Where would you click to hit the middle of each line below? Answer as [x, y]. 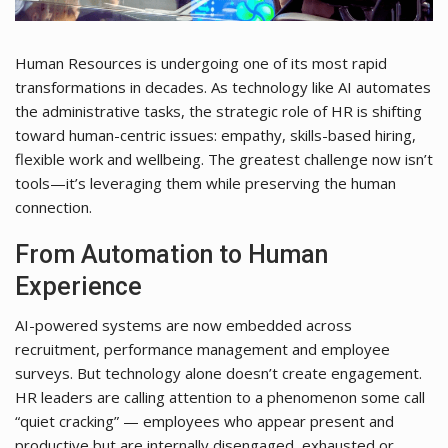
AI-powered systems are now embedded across [183, 324]
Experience [78, 286]
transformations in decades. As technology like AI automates [223, 86]
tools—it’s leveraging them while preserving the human [205, 182]
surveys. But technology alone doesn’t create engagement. [218, 372]
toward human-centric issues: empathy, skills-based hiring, [215, 134]
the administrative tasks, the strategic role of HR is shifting [218, 110]
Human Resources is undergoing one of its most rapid [201, 62]
